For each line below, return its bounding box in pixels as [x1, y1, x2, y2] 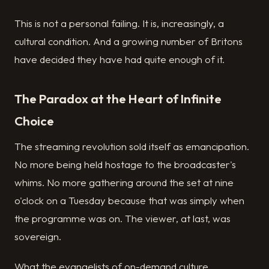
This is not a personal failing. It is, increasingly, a [14, 16, 224, 29]
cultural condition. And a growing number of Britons [14, 34, 243, 47]
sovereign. [14, 230, 61, 243]
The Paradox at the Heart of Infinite [14, 90, 222, 106]
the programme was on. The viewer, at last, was [14, 212, 231, 225]
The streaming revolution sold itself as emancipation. [14, 140, 249, 153]
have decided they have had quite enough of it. [14, 52, 225, 65]
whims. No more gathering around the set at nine [14, 176, 234, 189]
